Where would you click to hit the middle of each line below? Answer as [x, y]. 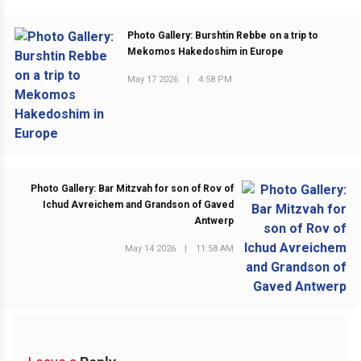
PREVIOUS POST [75, 89]
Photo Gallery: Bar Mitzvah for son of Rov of [132, 189]
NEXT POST [286, 242]
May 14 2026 [150, 248]
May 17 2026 [153, 79]
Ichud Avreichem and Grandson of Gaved [138, 205]
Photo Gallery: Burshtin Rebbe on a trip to [223, 36]
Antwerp [214, 221]
